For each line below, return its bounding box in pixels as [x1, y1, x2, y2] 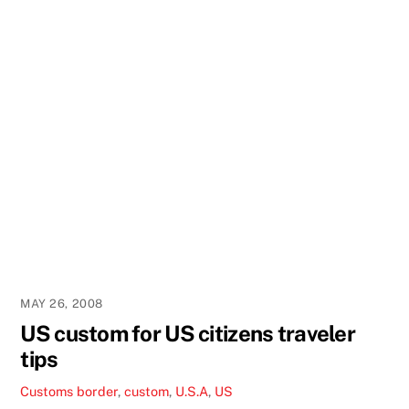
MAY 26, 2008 [20, 297, 103, 311]
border [77, 383, 119, 399]
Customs [20, 383, 74, 399]
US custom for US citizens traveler [20, 320, 355, 347]
